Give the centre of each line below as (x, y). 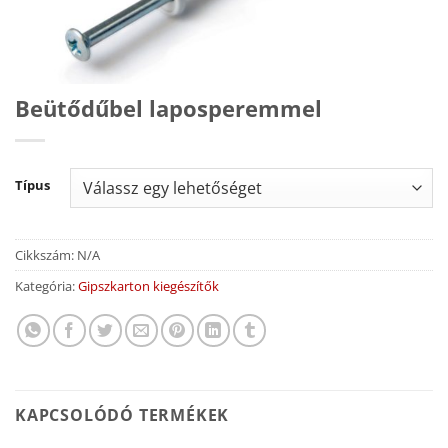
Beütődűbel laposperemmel (168, 108)
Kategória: (46, 285)
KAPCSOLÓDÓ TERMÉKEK (122, 414)
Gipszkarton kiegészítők (148, 285)
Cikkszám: (46, 254)
